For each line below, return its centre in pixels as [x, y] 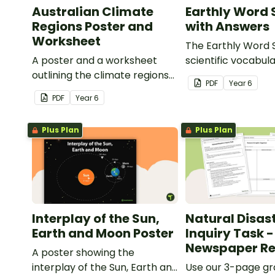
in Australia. [59, 90]
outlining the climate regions [100, 76]
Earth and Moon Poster [103, 233]
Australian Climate [93, 12]
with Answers [228, 27]
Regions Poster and [92, 27]
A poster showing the [83, 252]
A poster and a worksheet [95, 61]
